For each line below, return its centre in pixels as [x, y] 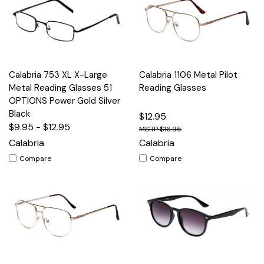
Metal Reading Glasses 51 [60, 88]
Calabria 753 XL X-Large [58, 75]
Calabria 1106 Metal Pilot [188, 75]
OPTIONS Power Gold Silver [65, 100]
